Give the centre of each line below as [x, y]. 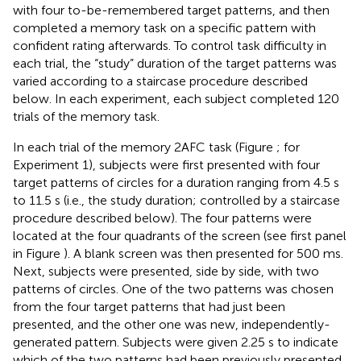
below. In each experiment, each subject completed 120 [176, 98]
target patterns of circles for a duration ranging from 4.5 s [176, 182]
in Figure [38, 253]
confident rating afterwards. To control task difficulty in [170, 45]
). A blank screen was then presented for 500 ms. [203, 253]
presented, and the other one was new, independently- [172, 324]
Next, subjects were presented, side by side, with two [166, 271]
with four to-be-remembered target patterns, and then [171, 10]
